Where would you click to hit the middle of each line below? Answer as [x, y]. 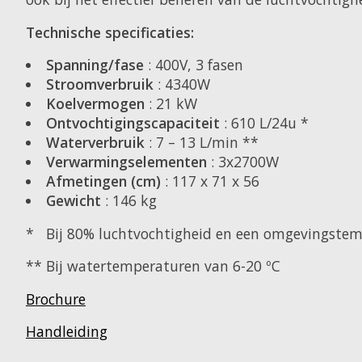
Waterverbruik [95, 143]
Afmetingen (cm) [103, 181]
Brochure [56, 299]
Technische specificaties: [110, 32]
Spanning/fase [95, 65]
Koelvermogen [95, 104]
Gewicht [73, 201]
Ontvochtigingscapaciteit [133, 123]
